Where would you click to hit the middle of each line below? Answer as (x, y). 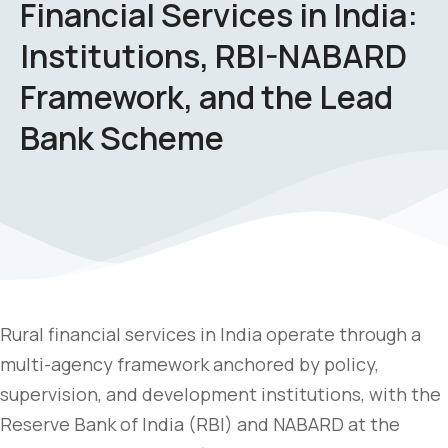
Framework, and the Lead (206, 97)
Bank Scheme (122, 138)
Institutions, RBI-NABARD (213, 56)
